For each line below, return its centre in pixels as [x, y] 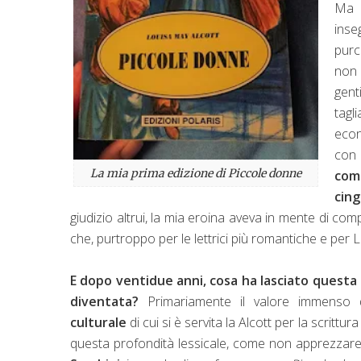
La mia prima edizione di [159, 173]
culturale [98, 322]
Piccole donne [265, 173]
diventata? [104, 301]
